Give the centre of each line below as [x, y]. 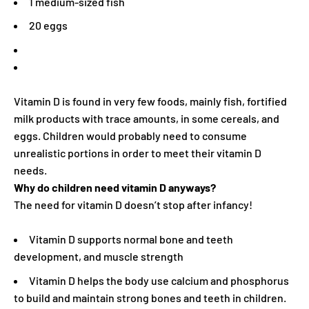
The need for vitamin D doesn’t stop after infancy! [133, 205]
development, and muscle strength [99, 257]
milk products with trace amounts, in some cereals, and [147, 119]
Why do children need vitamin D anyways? [115, 188]
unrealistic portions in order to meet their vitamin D [138, 153]
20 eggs [48, 26]
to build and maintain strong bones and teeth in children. [150, 297]
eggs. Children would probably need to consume [130, 136]
